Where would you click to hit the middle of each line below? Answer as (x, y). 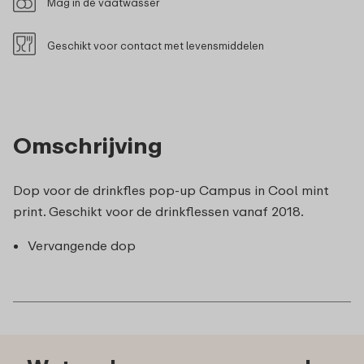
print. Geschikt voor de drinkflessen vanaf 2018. (158, 211)
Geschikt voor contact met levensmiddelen (156, 45)
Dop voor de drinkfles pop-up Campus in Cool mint (171, 190)
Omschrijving (88, 145)
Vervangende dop (82, 245)
